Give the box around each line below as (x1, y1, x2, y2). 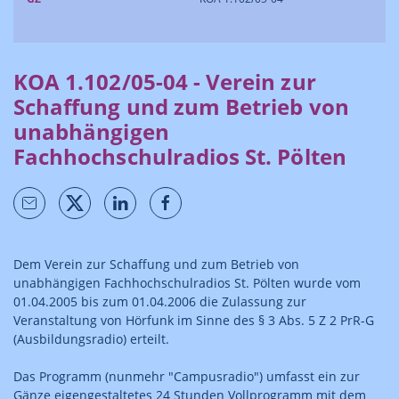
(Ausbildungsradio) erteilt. (13, 330, 169, 347)
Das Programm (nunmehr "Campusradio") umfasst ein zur (13, 368, 360, 385)
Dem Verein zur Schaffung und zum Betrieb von (13, 256, 299, 273)
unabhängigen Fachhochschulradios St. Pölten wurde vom (13, 274, 361, 291)
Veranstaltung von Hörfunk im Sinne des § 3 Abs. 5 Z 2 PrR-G (13, 312, 374, 329)
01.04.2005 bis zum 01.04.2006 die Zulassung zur (13, 293, 306, 310)
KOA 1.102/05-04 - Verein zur (13, 67, 316, 96)
